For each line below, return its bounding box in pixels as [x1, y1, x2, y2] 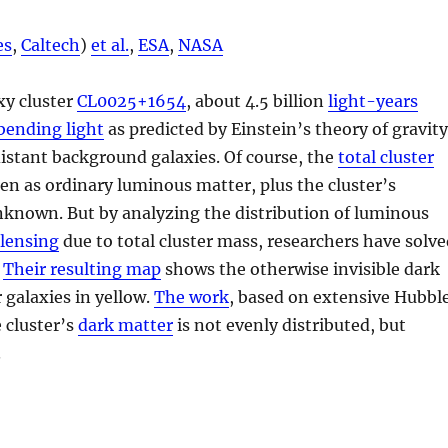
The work [154, 286, 230, 307]
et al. [91, 34, 130, 55]
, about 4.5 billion [186, 90, 329, 111]
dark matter [78, 314, 174, 335]
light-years [328, 90, 419, 111]
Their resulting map [3, 258, 162, 279]
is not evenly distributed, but [173, 314, 407, 335]
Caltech [21, 34, 81, 55]
